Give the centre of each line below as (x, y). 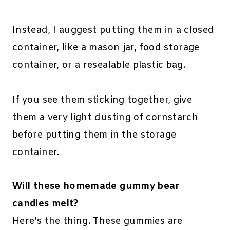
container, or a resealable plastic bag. (99, 65)
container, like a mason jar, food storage (106, 48)
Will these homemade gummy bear (96, 187)
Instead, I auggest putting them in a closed (113, 31)
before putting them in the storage (94, 135)
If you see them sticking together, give (102, 100)
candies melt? (46, 204)
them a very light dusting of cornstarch (106, 118)
